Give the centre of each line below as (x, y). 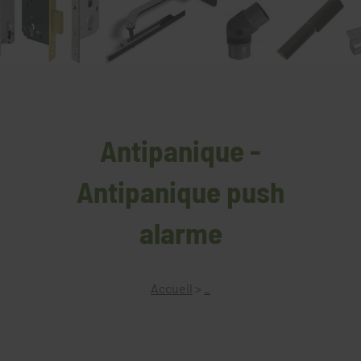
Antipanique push (180, 191)
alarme (180, 232)
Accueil (172, 288)
